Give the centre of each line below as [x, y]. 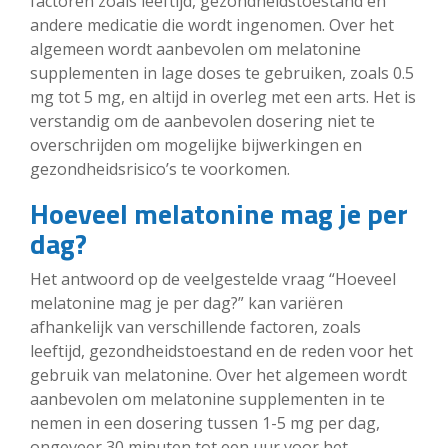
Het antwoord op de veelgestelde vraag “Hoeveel [213, 278]
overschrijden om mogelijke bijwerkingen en [196, 144]
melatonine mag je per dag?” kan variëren [186, 302]
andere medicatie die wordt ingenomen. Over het [212, 24]
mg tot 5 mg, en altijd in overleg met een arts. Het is [223, 96]
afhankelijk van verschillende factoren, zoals [195, 326]
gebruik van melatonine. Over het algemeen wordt [218, 374]
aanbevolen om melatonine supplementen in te [207, 398]
